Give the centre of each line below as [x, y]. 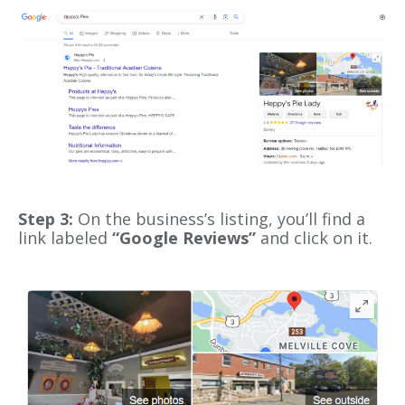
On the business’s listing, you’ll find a [219, 219]
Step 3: [46, 219]
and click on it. [314, 238]
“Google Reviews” [184, 238]
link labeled [65, 238]
